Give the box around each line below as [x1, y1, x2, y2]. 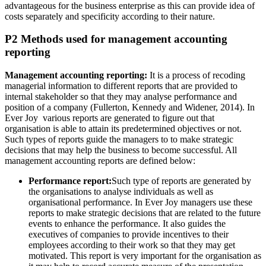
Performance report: [28, 176, 112, 186]
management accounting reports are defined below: [5, 156, 195, 166]
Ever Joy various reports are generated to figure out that [5, 113, 214, 123]
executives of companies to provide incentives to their [28, 229, 229, 240]
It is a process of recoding [147, 70, 245, 81]
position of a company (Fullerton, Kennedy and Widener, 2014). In [5, 102, 255, 113]
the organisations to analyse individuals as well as [28, 186, 213, 197]
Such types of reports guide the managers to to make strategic [5, 134, 233, 145]
